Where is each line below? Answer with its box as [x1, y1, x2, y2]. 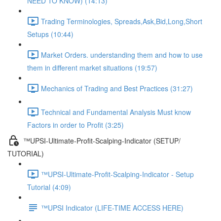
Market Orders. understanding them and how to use [41, 49, 203, 60]
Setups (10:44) [27, 29, 74, 39]
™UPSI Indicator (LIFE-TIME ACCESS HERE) [41, 202, 184, 213]
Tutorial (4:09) [27, 182, 71, 192]
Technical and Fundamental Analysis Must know [41, 107, 191, 117]
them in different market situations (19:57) [27, 63, 157, 73]
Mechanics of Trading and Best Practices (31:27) [41, 83, 193, 93]
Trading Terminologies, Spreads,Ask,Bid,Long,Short [41, 16, 202, 26]
